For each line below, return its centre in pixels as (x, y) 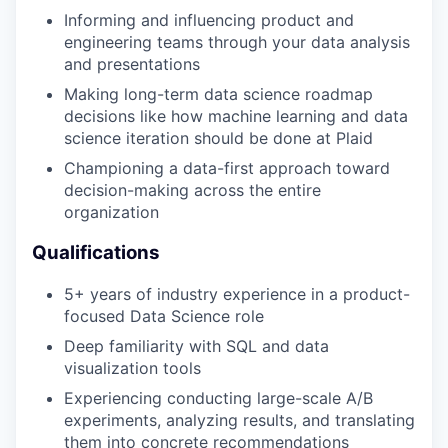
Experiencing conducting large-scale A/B (218, 397)
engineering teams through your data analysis (237, 42)
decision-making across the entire (192, 190)
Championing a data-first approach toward (227, 168)
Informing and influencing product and (209, 20)
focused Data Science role (164, 315)
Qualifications (96, 253)
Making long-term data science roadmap (218, 94)
